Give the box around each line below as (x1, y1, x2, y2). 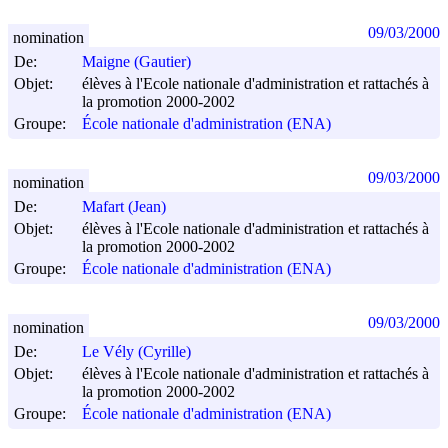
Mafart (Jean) (82, 198, 166, 216)
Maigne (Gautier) (82, 53, 191, 71)
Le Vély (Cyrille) (82, 343, 191, 361)
